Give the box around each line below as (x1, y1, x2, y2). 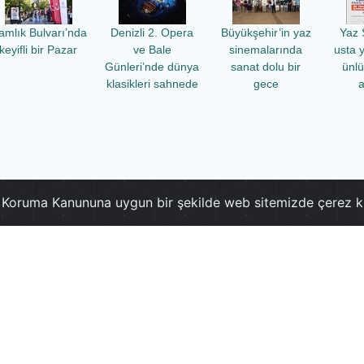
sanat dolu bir (231, 60, 301, 73)
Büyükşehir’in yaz (220, 26, 311, 39)
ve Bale (132, 43, 171, 56)
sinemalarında (229, 43, 302, 56)
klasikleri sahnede (106, 77, 198, 90)
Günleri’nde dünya (105, 60, 199, 73)
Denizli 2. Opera (110, 26, 193, 39)
